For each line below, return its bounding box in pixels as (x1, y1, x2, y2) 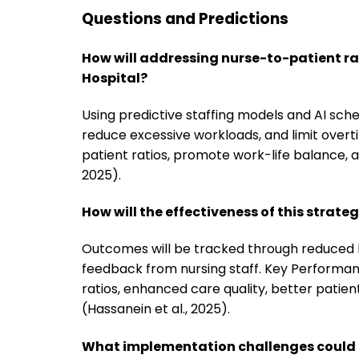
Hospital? (82, 68, 147, 87)
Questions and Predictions (82, 8, 288, 30)
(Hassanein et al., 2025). (82, 300, 230, 319)
